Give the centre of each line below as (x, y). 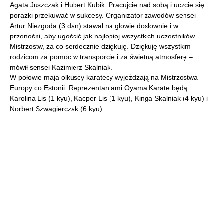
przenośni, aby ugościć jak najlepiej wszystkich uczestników (102, 36)
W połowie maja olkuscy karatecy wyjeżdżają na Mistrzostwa (104, 77)
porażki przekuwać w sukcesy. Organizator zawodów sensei (103, 15)
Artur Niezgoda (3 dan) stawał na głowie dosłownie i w (94, 26)
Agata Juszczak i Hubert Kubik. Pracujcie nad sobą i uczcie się (107, 5)
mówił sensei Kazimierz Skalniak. (61, 67)
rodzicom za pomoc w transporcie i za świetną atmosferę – (101, 57)
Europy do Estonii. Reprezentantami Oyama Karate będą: (100, 88)
